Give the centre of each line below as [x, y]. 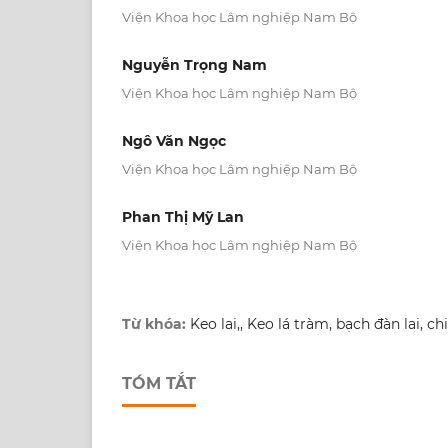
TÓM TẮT [159, 384]
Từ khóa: [156, 324]
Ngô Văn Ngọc [174, 141]
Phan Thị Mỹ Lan [183, 217]
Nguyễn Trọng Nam [194, 64]
